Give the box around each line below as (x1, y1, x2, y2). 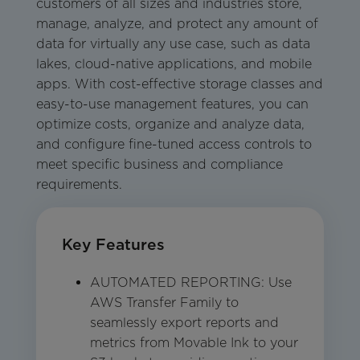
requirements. (35, 177, 122, 193)
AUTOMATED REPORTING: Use (89, 275, 292, 291)
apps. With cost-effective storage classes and (35, 76, 323, 92)
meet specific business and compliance (35, 157, 283, 173)
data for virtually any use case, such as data (35, 36, 310, 52)
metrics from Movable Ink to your (89, 335, 298, 351)
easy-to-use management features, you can (35, 96, 309, 112)
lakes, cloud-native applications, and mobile (35, 56, 312, 72)
